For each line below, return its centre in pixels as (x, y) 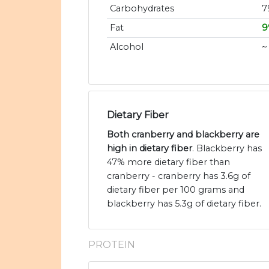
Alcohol (126, 47)
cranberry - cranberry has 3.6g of (179, 176)
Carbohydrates (142, 9)
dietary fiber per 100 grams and (176, 190)
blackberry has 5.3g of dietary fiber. (184, 204)
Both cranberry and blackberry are (183, 135)
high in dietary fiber (150, 149)
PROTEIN (112, 245)
